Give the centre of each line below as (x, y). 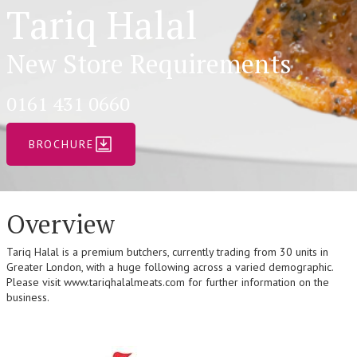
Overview (61, 224)
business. (28, 297)
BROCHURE (61, 144)
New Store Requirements (149, 63)
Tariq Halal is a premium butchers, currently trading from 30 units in (167, 251)
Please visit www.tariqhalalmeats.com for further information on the (168, 282)
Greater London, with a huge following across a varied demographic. (170, 267)
